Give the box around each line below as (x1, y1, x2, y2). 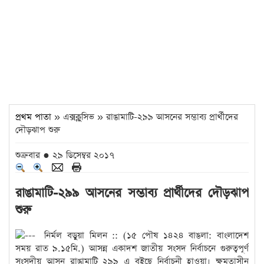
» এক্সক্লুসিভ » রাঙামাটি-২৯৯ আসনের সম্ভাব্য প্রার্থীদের (51, 111, 238, 123)
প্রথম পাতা (15, 111, 51, 123)
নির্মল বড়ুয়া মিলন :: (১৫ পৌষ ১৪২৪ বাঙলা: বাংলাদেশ (44, 229, 249, 242)
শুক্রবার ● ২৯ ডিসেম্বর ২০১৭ (15, 149, 114, 161)
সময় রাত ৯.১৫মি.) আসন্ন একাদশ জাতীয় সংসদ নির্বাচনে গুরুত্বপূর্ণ (15, 242, 249, 255)
